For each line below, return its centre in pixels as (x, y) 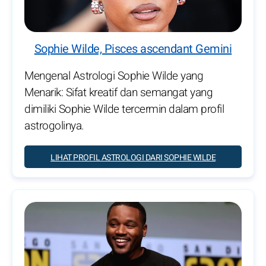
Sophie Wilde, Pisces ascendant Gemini (133, 49)
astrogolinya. (54, 126)
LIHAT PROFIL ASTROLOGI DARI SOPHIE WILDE (133, 157)
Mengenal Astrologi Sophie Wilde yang (114, 76)
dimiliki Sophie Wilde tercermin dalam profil (124, 109)
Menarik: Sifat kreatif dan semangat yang (118, 92)
